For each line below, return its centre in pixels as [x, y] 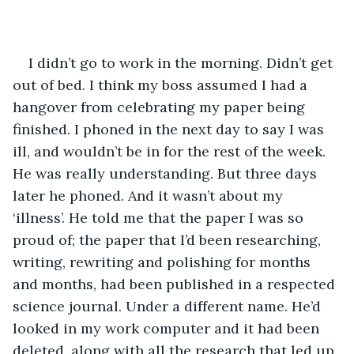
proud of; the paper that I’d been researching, [169, 239]
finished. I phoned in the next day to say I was [170, 129]
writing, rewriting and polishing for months [164, 262]
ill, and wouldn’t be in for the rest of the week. [171, 151]
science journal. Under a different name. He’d [169, 306]
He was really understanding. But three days [167, 173]
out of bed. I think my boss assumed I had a [162, 85]
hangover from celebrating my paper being [161, 107]
